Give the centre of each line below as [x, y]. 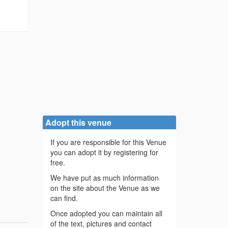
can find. [64, 198]
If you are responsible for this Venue [108, 142]
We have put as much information [104, 178]
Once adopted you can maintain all [106, 213]
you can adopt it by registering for [104, 152]
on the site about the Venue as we [105, 188]
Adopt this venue [78, 123]
